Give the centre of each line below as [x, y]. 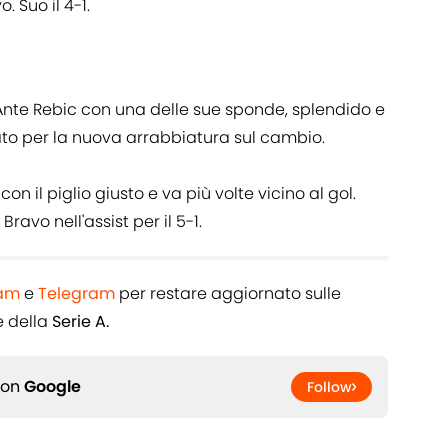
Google [52, 386]
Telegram [76, 293]
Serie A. [80, 321]
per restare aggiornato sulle [228, 293]
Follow [329, 386]
